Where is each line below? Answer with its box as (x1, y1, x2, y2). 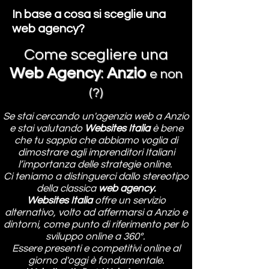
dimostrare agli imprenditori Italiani (17, 147, 175, 158)
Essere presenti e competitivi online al (12, 243, 180, 254)
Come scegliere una (23, 47, 168, 62)
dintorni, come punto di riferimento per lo (4, 219, 189, 230)
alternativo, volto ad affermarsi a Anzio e (5, 207, 187, 218)
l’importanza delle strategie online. (18, 159, 174, 170)
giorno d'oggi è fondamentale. (28, 255, 164, 266)
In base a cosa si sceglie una (12, 8, 166, 20)
